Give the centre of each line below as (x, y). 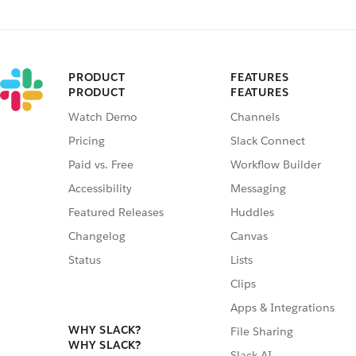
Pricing (87, 141)
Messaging (258, 189)
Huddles (252, 213)
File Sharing (262, 332)
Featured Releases (116, 213)
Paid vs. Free (101, 165)
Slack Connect (268, 141)
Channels (255, 117)
